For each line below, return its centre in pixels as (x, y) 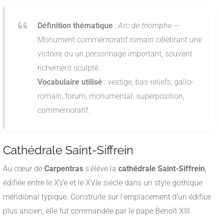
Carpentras (64, 169)
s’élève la (101, 169)
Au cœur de (24, 169)
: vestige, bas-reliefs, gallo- (148, 82)
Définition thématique (75, 26)
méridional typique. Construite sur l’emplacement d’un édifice (107, 197)
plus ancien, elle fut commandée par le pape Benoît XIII (96, 211)
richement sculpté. (69, 68)
